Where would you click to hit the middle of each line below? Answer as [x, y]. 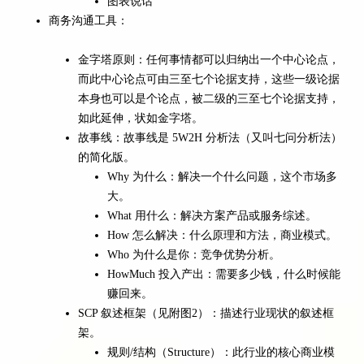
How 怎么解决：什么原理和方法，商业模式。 [222, 236]
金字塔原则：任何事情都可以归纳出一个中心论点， [209, 60]
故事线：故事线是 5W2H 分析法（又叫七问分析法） [210, 138]
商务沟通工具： [89, 21]
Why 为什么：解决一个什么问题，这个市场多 [222, 177]
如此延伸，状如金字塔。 [141, 119]
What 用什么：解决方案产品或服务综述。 [212, 216]
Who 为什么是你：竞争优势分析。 [194, 255]
